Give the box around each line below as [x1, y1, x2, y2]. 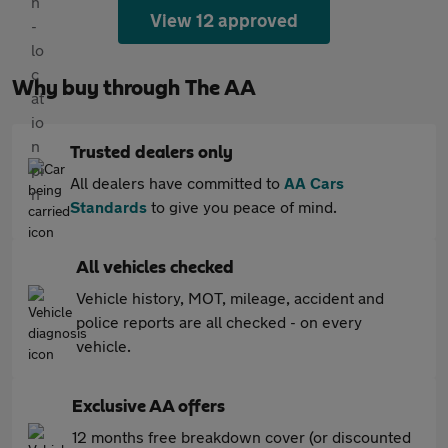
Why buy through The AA [12, 77, 256, 99]
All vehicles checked [76, 259, 234, 277]
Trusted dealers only [70, 144, 233, 162]
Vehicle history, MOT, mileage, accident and [76, 288, 384, 307]
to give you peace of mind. [147, 197, 337, 216]
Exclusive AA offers [72, 398, 225, 416]
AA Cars [284, 173, 344, 192]
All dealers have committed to [70, 173, 284, 192]
